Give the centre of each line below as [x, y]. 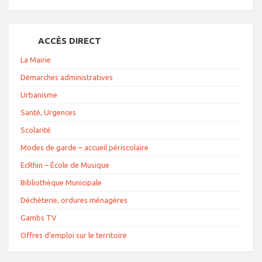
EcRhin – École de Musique [65, 165]
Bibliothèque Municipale [61, 182]
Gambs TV [39, 217]
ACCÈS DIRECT [70, 40]
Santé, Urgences [48, 112]
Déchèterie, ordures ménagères [74, 200]
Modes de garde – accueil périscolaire [85, 147]
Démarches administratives [67, 77]
